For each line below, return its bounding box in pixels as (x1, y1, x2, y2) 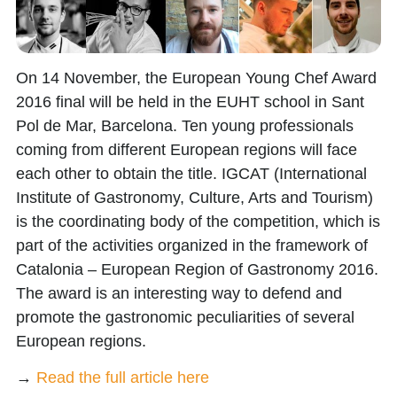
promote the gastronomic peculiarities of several (16, 307, 354, 326)
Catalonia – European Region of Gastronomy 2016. (16, 260, 378, 278)
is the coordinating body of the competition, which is (16, 212, 380, 230)
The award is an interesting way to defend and (16, 284, 342, 302)
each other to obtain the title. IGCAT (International (16, 164, 367, 183)
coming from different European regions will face (16, 140, 357, 159)
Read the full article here (36, 369, 209, 387)
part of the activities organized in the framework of (16, 236, 368, 254)
